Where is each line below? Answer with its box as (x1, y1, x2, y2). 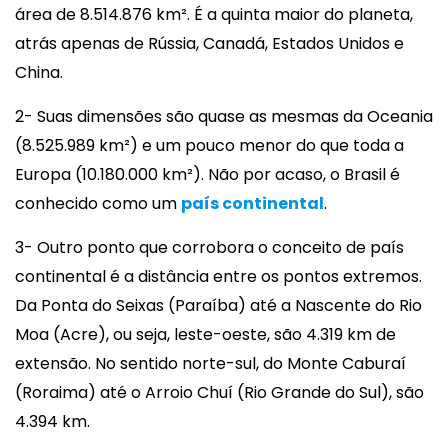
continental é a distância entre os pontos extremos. (15, 264, 422, 288)
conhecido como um (15, 191, 181, 215)
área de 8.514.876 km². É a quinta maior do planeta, (15, 2, 413, 26)
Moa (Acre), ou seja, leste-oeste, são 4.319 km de (15, 322, 396, 346)
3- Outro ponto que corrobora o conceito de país (15, 235, 404, 259)
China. (15, 60, 63, 84)
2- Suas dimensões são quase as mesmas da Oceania (15, 104, 433, 128)
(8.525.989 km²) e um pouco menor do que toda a (15, 133, 404, 157)
